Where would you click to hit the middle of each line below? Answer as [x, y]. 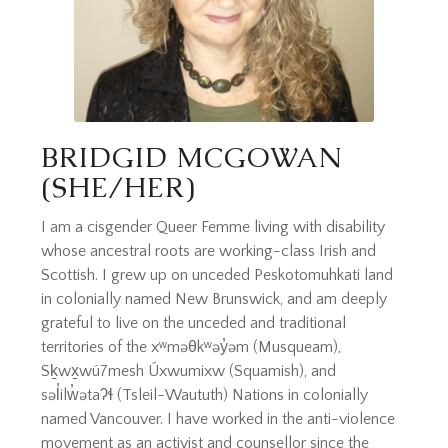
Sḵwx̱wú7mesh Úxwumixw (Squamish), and [189, 371]
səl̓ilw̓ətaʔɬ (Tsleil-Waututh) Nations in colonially [205, 395]
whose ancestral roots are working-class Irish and [209, 251]
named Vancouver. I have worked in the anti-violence [218, 419]
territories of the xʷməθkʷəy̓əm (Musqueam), [191, 347]
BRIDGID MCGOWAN [192, 156]
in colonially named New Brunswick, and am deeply [214, 299]
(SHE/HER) [119, 186]
